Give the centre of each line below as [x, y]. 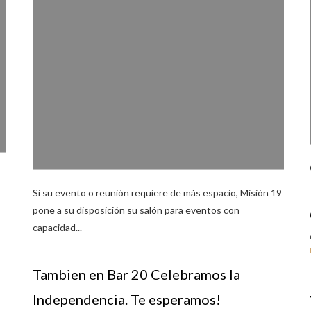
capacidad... [57, 228]
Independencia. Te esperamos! [127, 299]
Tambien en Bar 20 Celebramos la [136, 274]
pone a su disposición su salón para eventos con [136, 210]
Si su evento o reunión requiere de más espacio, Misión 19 [157, 193]
